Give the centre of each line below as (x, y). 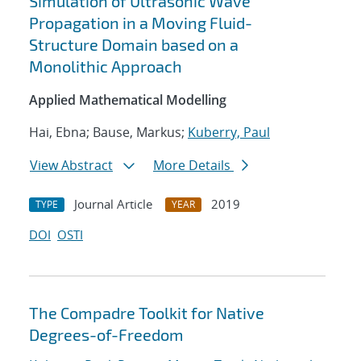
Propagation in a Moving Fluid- (141, 23)
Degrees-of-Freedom (106, 335)
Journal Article (113, 204)
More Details (193, 166)
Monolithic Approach (106, 66)
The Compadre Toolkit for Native (147, 313)
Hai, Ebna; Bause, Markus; (108, 133)
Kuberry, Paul (229, 133)
